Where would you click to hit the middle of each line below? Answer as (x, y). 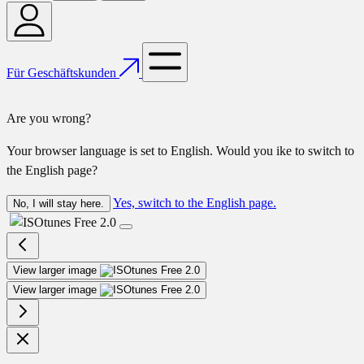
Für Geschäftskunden (61, 72)
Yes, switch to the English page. (195, 202)
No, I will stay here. (58, 203)
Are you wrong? (49, 118)
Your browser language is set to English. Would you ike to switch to (180, 150)
